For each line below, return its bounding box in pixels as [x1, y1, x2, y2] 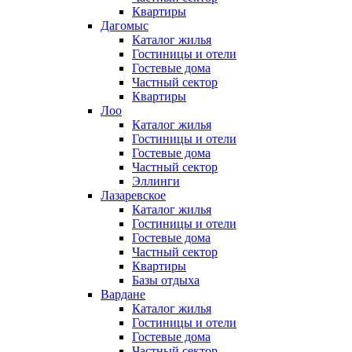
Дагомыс [101, 19, 148, 33]
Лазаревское [101, 189, 166, 203]
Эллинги [132, 174, 180, 189]
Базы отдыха [132, 273, 200, 288]
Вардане [101, 288, 145, 302]
